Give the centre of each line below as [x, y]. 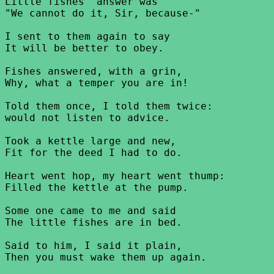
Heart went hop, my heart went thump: [115, 176]
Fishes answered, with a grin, [94, 71]
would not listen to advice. [87, 118]
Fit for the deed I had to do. [94, 153]
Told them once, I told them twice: [109, 106]
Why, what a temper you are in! [97, 83]
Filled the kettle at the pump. [97, 187]
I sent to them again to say [87, 36]
